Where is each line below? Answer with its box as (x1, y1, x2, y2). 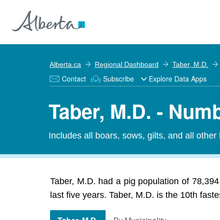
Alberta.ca (50, 60, 81, 68)
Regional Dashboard (95, 60, 159, 68)
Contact (62, 74, 86, 83)
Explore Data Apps (149, 74, 207, 83)
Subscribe (103, 74, 134, 83)
